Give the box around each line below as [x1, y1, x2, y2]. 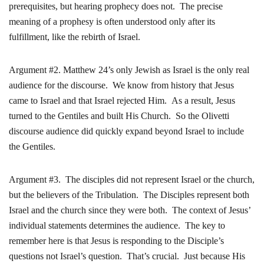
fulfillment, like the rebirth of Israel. [9, 32, 140, 42]
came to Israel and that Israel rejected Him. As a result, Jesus [9, 95, 235, 105]
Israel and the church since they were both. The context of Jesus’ [9, 205, 250, 215]
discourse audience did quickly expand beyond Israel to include [9, 126, 244, 136]
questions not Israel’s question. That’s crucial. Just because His [9, 251, 245, 261]
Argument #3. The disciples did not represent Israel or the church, [9, 174, 255, 184]
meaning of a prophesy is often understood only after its [9, 16, 215, 27]
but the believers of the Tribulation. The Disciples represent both [9, 190, 249, 200]
